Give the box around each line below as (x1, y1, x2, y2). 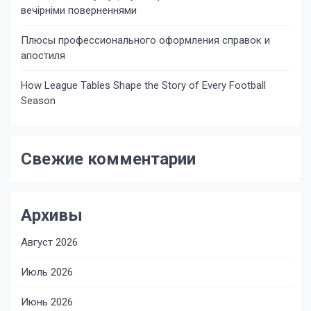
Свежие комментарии (21, 149, 196, 169)
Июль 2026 (21, 266, 73, 278)
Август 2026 (21, 236, 78, 249)
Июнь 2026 (21, 296, 73, 308)
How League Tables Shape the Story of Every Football (21, 79, 266, 92)
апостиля (21, 49, 65, 62)
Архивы (21, 205, 83, 225)
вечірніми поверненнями (21, 4, 137, 17)
